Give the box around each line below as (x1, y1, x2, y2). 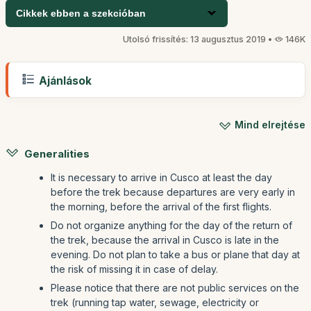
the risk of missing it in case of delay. (51, 263, 218, 276)
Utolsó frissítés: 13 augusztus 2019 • (123, 34, 274, 44)
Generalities (24, 148, 90, 161)
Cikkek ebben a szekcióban (16, 8, 146, 19)
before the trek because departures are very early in (51, 186, 295, 199)
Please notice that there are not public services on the (51, 282, 299, 294)
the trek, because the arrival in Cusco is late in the (51, 234, 279, 246)
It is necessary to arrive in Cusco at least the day (51, 171, 272, 184)
